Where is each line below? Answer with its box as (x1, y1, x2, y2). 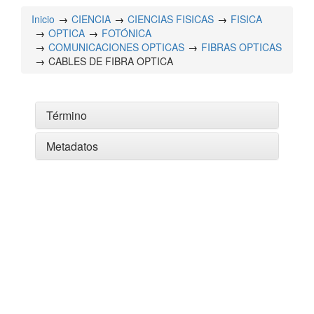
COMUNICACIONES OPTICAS (48, 40, 184, 54)
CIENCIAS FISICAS (128, 12, 214, 26)
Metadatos (46, 138, 98, 154)
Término (46, 107, 87, 123)
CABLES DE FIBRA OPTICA (48, 54, 173, 68)
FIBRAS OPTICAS (201, 40, 282, 54)
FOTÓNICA (102, 26, 151, 40)
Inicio (32, 12, 55, 26)
